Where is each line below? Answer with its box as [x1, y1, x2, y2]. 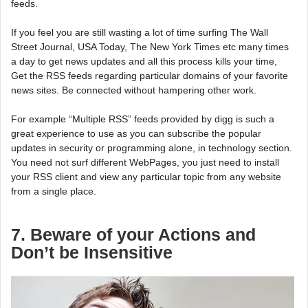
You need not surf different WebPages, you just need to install [11, 156, 279, 168]
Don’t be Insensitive [11, 243, 173, 262]
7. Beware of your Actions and [11, 225, 256, 244]
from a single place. [11, 185, 96, 197]
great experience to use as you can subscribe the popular [11, 127, 261, 139]
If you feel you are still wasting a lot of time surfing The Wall [11, 26, 268, 38]
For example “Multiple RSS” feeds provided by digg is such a [11, 113, 274, 124]
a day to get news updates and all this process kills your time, [11, 55, 277, 67]
